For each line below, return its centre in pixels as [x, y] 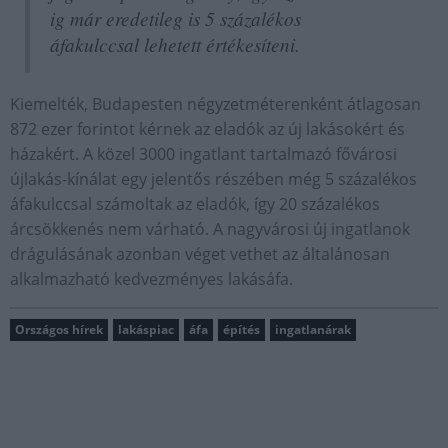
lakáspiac [146, 329]
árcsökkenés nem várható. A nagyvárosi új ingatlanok [210, 229]
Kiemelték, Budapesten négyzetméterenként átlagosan [215, 104]
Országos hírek [59, 329]
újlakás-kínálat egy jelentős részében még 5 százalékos [213, 179]
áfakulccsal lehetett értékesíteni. [175, 44]
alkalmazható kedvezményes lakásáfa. [151, 279]
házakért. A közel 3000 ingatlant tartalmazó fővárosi [203, 154]
